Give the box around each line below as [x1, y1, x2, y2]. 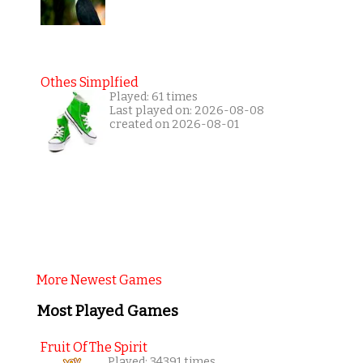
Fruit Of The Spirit [40, 339, 147, 355]
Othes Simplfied [40, 74, 139, 90]
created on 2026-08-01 [109, 117, 239, 131]
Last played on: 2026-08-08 [109, 103, 264, 117]
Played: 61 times [109, 89, 198, 104]
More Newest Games [36, 271, 162, 288]
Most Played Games [36, 302, 178, 321]
